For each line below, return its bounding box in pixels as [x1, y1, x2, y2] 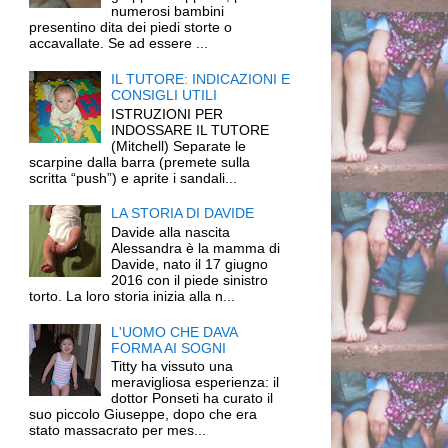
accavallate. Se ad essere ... [28, 35, 208, 52]
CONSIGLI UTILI [111, 86, 218, 103]
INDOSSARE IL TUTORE [111, 121, 270, 138]
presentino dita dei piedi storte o [28, 19, 232, 36]
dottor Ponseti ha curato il [111, 390, 274, 407]
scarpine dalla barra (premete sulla [28, 153, 250, 170]
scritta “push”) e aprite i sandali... [28, 169, 237, 186]
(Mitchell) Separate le [111, 137, 247, 154]
